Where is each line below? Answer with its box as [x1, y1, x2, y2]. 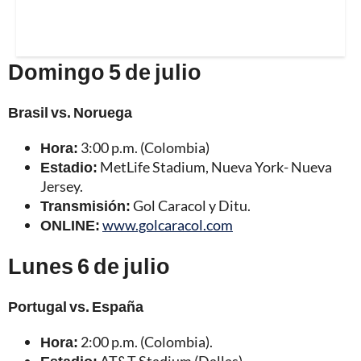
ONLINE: [40, 215, 100, 234]
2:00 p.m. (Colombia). [78, 332, 213, 351]
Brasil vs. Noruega [8, 102, 132, 121]
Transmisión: [40, 196, 131, 214]
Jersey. [40, 176, 83, 195]
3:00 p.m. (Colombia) [78, 138, 210, 156]
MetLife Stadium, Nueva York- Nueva [98, 157, 332, 176]
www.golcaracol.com [102, 215, 233, 234]
